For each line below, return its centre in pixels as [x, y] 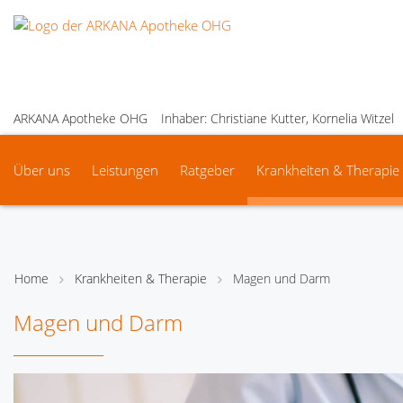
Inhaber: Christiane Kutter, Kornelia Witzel [278, 118]
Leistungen [125, 170]
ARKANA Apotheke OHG [81, 118]
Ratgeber [207, 170]
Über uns [42, 170]
